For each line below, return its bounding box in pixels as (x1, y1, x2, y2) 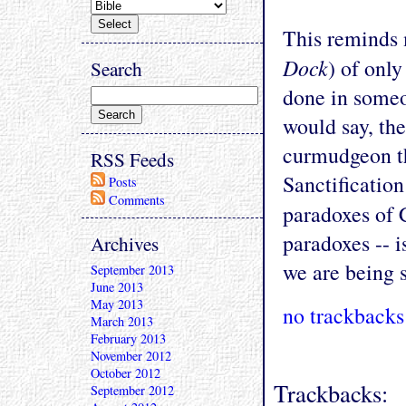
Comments (109, 191, 165, 208)
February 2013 (91, 330, 166, 347)
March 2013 (91, 313, 153, 330)
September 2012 (91, 382, 174, 399)
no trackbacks (283, 301, 404, 331)
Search (91, 55, 142, 82)
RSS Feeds (91, 146, 174, 172)
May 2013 (91, 295, 143, 313)
